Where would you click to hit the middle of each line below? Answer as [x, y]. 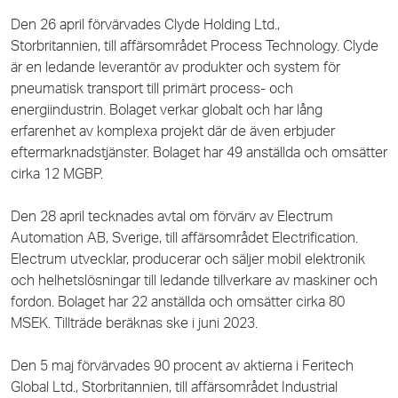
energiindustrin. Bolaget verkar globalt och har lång [167, 110]
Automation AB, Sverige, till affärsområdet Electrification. [184, 238]
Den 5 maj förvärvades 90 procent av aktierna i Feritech [182, 366]
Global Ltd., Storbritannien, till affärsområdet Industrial [174, 387]
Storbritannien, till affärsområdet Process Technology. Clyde [195, 46]
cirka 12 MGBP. [59, 174]
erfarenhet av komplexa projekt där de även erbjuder [173, 131]
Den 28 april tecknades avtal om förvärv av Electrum [172, 216]
